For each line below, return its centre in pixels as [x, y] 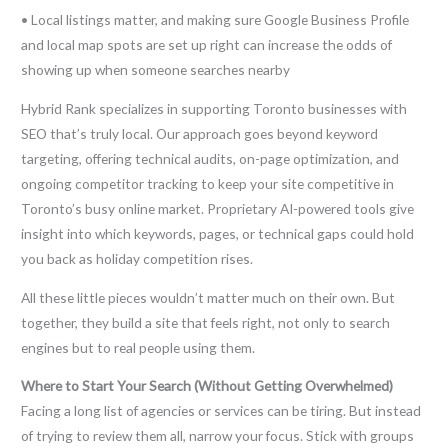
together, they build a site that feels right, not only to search [206, 322]
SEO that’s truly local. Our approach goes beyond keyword [200, 133]
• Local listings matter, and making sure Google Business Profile [215, 20]
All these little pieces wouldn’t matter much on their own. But [208, 297]
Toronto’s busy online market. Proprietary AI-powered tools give [218, 208]
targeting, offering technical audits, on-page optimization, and [210, 158]
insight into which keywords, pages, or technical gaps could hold [218, 233]
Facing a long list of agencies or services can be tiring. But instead [221, 411]
